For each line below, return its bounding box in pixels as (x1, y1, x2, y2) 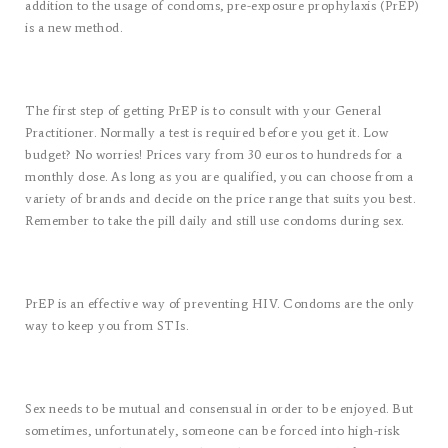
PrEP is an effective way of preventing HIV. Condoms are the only (25, 295, 414, 311)
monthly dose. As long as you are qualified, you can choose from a (25, 168, 414, 184)
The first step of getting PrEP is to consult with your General (25, 102, 381, 118)
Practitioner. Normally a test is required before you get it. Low (25, 124, 388, 140)
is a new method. (25, 19, 122, 35)
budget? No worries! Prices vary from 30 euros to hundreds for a (25, 146, 403, 162)
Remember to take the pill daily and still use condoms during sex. (25, 212, 404, 228)
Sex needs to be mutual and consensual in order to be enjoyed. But (25, 400, 414, 416)
